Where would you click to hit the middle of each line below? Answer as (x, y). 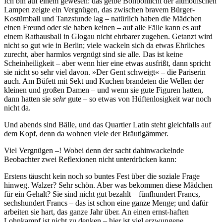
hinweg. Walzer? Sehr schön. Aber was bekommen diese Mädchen (108, 185)
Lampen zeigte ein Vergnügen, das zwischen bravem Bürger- (99, 9)
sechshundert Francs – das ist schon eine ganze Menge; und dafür (106, 203)
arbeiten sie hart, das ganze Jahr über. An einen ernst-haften (96, 212)
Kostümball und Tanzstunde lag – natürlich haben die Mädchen (103, 18)
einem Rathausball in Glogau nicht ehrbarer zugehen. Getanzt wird (108, 36)
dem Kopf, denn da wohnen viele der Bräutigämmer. (86, 133)
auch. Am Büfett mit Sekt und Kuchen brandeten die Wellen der (104, 81)
